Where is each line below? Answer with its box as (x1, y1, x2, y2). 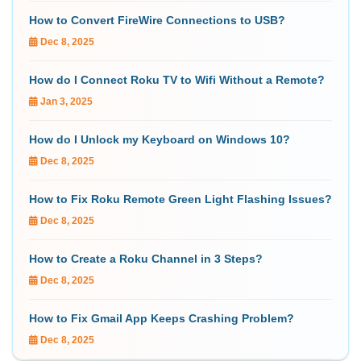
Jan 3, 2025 (38, 96, 93, 108)
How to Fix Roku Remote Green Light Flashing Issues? (29, 193, 332, 206)
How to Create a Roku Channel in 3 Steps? (29, 252, 263, 266)
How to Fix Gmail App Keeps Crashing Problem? (29, 312, 294, 326)
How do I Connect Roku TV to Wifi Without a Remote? (29, 73, 325, 87)
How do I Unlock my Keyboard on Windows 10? (29, 133, 290, 147)
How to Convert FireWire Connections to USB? (29, 14, 285, 27)
